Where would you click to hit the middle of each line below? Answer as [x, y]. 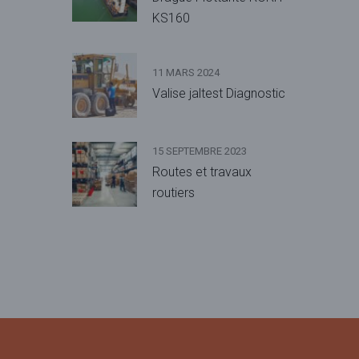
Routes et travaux [202, 172]
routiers [173, 193]
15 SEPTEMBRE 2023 [200, 151]
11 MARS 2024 [186, 73]
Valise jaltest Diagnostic [219, 94]
